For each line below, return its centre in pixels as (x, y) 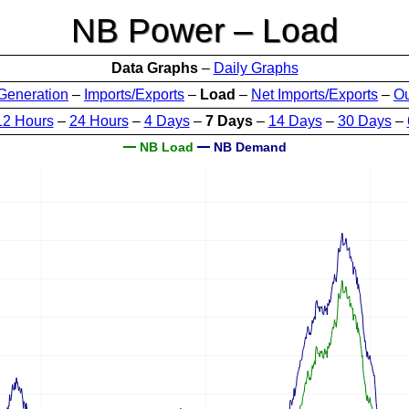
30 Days (364, 121)
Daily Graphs (256, 68)
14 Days (295, 121)
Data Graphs (154, 68)
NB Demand (248, 147)
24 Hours (99, 121)
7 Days (229, 121)
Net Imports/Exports (315, 94)
